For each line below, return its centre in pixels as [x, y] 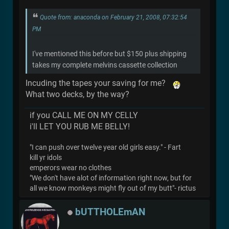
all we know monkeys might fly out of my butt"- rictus [113, 188]
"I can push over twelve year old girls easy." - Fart [105, 147]
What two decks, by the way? [77, 94]
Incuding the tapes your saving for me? [99, 83]
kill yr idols [46, 157]
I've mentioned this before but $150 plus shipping [109, 53]
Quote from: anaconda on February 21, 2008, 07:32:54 [113, 17]
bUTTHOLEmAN [110, 212]
